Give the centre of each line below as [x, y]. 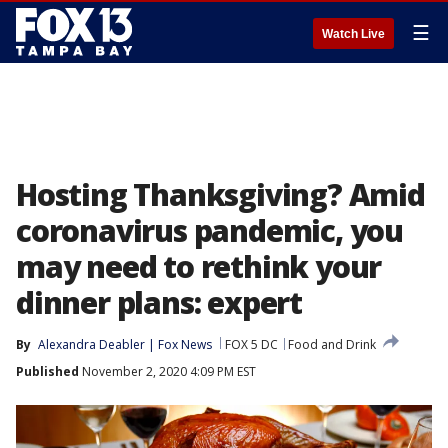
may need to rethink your [199, 266]
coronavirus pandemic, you [209, 230]
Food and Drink [332, 344]
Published [47, 371]
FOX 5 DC [251, 344]
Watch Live [353, 34]
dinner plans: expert [159, 302]
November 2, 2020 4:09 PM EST [167, 371]
